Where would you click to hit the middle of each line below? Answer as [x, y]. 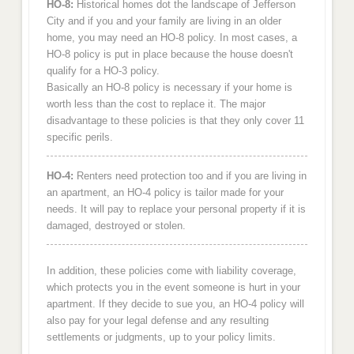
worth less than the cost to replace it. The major [156, 104]
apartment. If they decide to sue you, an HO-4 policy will [175, 303]
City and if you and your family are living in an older [164, 21]
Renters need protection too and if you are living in [190, 175]
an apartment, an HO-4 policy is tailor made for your [165, 192]
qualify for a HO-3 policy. [103, 71]
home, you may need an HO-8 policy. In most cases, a [171, 38]
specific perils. [79, 137]
